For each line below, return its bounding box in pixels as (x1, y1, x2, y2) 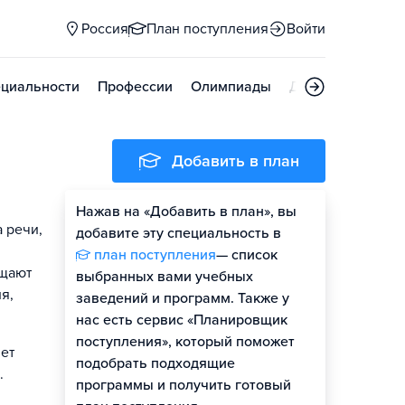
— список (216, 246, 278, 264)
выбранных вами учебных (76, 268, 253, 286)
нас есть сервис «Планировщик (76, 311, 287, 329)
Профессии (98, 78, 173, 96)
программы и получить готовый (76, 376, 291, 394)
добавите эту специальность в (76, 224, 281, 242)
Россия (81, 20, 128, 38)
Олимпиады (191, 78, 271, 96)
